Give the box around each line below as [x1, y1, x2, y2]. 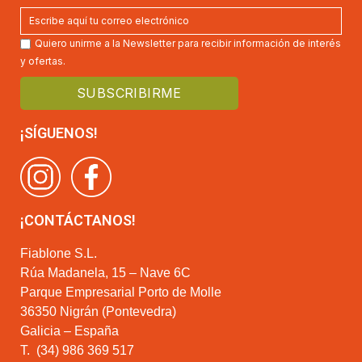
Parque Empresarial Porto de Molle [20, 284, 221, 299]
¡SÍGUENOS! [20, 124, 98, 141]
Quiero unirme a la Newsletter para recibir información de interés [35, 36, 341, 49]
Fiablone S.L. [20, 246, 97, 260]
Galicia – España [20, 323, 119, 338]
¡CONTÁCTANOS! [20, 211, 136, 229]
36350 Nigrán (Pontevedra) [20, 304, 176, 318]
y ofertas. [20, 54, 65, 67]
